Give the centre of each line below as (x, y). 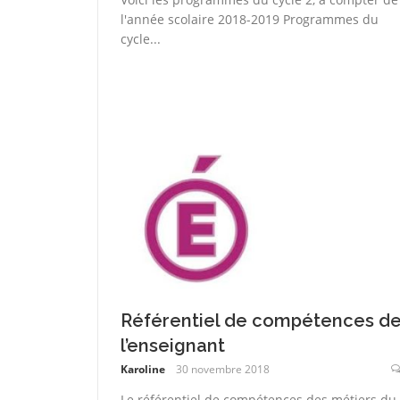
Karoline (142, 369)
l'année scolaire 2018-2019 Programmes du (249, 20)
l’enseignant (172, 345)
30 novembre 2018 (222, 369)
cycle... (140, 39)
